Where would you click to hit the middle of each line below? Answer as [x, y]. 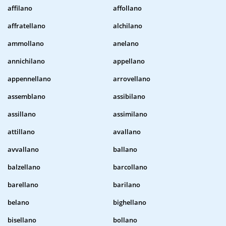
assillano [22, 114]
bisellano [22, 220]
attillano [21, 132]
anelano [126, 44]
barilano [127, 185]
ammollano [26, 44]
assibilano [129, 97]
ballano [125, 150]
